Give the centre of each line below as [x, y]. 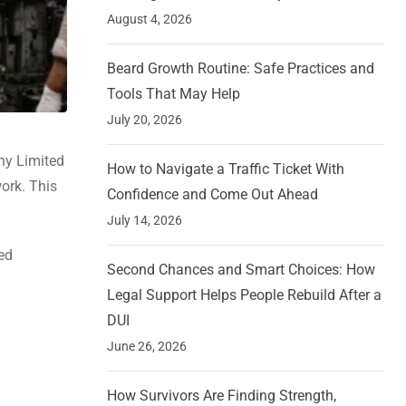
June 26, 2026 [147, 347]
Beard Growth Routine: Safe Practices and [241, 69]
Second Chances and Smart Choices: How [241, 270]
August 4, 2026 [150, 19]
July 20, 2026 [145, 120]
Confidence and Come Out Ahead [213, 195]
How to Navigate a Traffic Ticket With [226, 169]
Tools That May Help [174, 94]
